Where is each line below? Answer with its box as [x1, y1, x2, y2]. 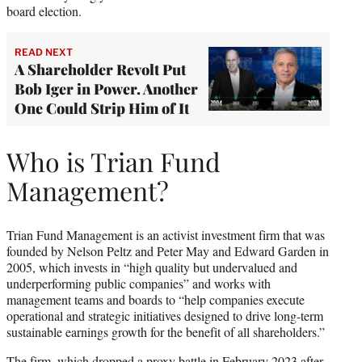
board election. [6, 2, 86, 19]
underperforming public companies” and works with [6, 274, 271, 292]
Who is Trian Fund [6, 144, 221, 179]
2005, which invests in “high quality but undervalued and [6, 258, 297, 276]
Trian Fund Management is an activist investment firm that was [6, 225, 325, 243]
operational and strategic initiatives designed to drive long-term [6, 306, 323, 324]
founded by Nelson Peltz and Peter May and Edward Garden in [6, 242, 329, 259]
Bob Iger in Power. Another [15, 78, 198, 99]
